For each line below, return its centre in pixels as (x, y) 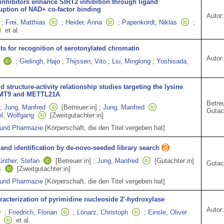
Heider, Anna (84, 22)
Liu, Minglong (131, 61)
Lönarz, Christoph (102, 212)
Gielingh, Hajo (40, 61)
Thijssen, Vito (86, 61)
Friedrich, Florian (33, 212)
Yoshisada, (172, 61)
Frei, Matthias (25, 22)
